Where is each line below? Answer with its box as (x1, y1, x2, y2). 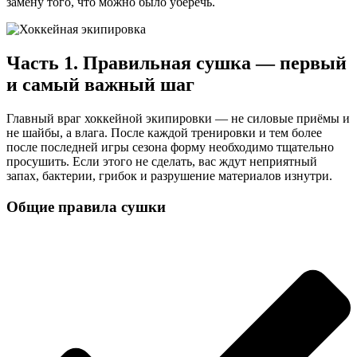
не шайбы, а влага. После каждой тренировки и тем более (6, 125, 322, 139)
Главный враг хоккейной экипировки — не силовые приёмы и (6, 111, 350, 125)
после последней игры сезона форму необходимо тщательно (6, 139, 334, 154)
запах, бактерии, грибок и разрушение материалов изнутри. (6, 168, 332, 182)
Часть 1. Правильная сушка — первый (6, 53, 347, 74)
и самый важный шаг (6, 74, 194, 96)
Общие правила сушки (6, 198, 166, 215)
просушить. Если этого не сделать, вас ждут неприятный (6, 154, 317, 168)
